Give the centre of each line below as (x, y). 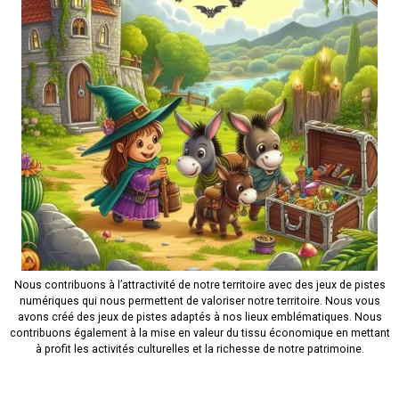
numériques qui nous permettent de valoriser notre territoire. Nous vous (199, 301)
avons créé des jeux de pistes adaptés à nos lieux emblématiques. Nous (199, 318)
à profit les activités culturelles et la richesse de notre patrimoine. (199, 350)
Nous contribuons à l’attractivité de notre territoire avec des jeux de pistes (199, 285)
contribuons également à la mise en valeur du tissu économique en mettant (199, 334)
